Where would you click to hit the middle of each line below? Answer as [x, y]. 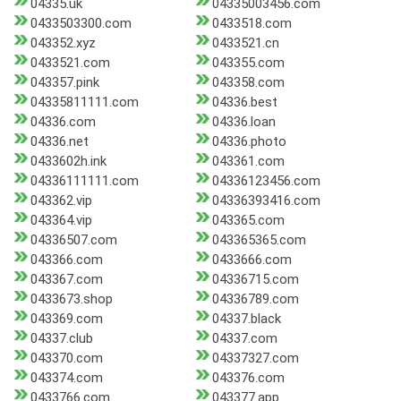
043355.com [248, 63]
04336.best [244, 102]
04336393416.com [266, 201]
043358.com [248, 83]
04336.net [60, 142]
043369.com [67, 319]
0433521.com [70, 63]
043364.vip [61, 221]
